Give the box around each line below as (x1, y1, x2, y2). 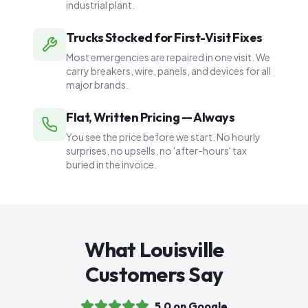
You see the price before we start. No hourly (66, 131, 261, 143)
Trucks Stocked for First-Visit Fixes (66, 30, 263, 45)
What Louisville (84, 236, 224, 263)
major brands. (66, 78, 129, 91)
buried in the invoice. (66, 158, 157, 170)
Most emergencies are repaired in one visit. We (66, 51, 270, 63)
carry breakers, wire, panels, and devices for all (66, 65, 271, 77)
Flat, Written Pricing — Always (66, 109, 235, 125)
